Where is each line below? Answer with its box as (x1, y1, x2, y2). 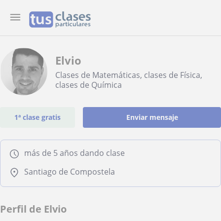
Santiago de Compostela (24, 166, 115, 177)
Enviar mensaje (126, 112, 178, 122)
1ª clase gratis (14, 112, 61, 122)
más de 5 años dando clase (24, 147, 125, 158)
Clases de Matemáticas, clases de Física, (55, 70, 202, 80)
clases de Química (55, 79, 122, 90)
